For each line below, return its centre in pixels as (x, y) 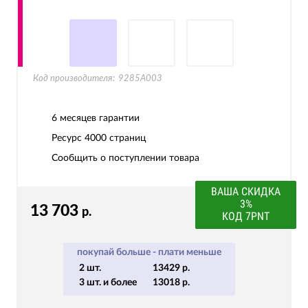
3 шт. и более (108, 283)
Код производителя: (74, 79)
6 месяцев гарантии (96, 118)
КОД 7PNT (246, 216)
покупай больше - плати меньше (149, 252)
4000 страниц (115, 138)
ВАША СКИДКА (246, 191)
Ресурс (68, 138)
